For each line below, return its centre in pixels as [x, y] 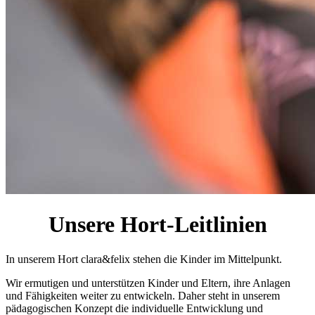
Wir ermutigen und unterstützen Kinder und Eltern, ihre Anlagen [148, 283]
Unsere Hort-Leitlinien [157, 225]
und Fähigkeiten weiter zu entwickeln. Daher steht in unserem [143, 295]
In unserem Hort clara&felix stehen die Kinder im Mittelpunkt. [144, 259]
